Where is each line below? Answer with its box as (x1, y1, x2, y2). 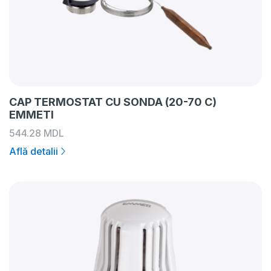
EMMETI (9, 108, 54, 121)
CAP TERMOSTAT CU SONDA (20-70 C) (9, 96, 217, 108)
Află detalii (9, 145, 58, 157)
